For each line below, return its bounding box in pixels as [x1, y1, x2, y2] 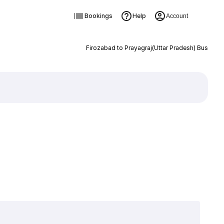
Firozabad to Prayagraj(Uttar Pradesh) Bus [85, 44, 208, 51]
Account [165, 12, 188, 19]
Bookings [84, 12, 112, 19]
